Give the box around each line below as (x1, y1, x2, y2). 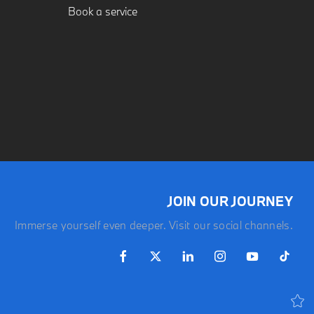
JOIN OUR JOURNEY (168, 193, 293, 210)
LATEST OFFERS (153, 294, 235, 308)
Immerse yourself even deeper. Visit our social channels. (15, 218, 293, 233)
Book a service (68, 4, 137, 19)
